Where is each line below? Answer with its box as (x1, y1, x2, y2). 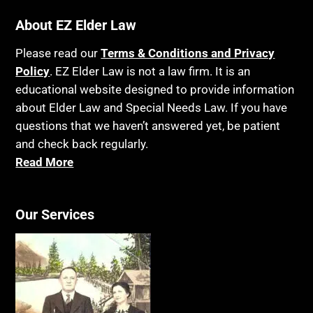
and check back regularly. (15, 136, 149, 151)
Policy (15, 64, 50, 78)
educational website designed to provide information (15, 82, 295, 96)
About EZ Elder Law (15, 16, 137, 34)
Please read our (15, 45, 101, 60)
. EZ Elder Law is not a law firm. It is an (50, 64, 251, 78)
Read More (15, 154, 74, 169)
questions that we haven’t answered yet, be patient (15, 118, 281, 133)
